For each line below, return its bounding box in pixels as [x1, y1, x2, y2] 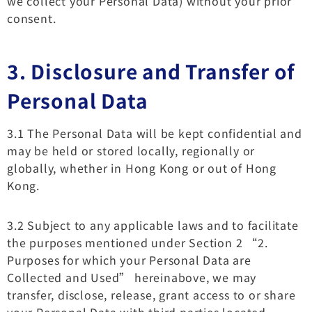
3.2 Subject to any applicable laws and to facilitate [7, 216, 299, 233]
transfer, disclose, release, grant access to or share [7, 286, 296, 303]
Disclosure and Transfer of [31, 56, 295, 85]
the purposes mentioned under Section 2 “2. [7, 233, 268, 251]
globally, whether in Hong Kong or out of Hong [7, 159, 276, 176]
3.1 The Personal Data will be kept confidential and [7, 124, 302, 141]
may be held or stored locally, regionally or [7, 141, 256, 159]
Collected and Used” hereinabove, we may [7, 268, 257, 286]
